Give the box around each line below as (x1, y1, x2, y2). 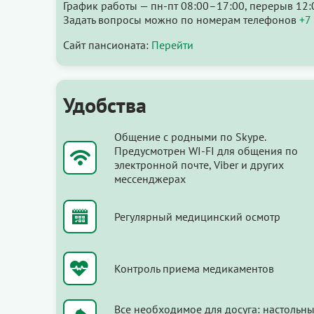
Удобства (63, 90, 146, 118)
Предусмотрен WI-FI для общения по (114, 143, 298, 158)
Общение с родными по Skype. (114, 129, 266, 144)
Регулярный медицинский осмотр (114, 209, 280, 224)
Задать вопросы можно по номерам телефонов (63, 12, 299, 27)
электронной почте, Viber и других (114, 157, 284, 172)
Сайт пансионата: (63, 37, 151, 52)
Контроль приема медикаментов (114, 261, 274, 275)
